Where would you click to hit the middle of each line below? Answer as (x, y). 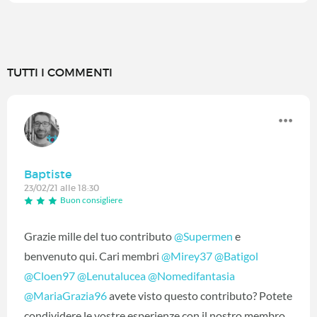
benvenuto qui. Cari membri (93, 255)
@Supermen (203, 236)
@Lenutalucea (111, 275)
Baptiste (48, 174)
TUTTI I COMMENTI (60, 73)
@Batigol (236, 255)
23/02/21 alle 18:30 (62, 188)
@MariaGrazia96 (65, 295)
